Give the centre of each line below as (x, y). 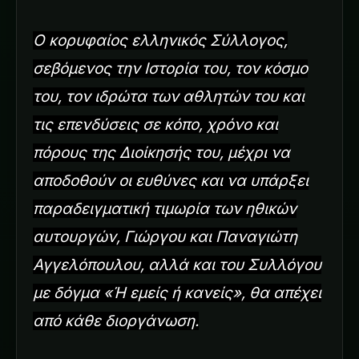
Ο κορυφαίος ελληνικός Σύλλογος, (160, 40)
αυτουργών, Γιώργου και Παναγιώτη (165, 236)
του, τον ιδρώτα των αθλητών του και (169, 96)
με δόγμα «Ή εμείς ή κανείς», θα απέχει (177, 292)
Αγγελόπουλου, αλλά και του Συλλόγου (177, 264)
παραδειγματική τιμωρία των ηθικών (165, 208)
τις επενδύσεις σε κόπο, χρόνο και (155, 124)
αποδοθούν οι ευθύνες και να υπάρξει (171, 180)
